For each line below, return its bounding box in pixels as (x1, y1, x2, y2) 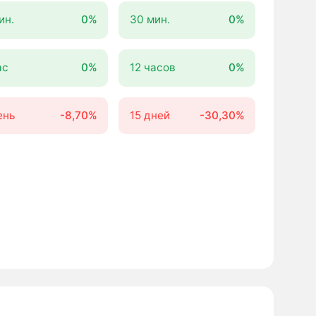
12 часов (129, 61, 176, 75)
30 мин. (129, 13, 170, 27)
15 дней (129, 109, 170, 123)
